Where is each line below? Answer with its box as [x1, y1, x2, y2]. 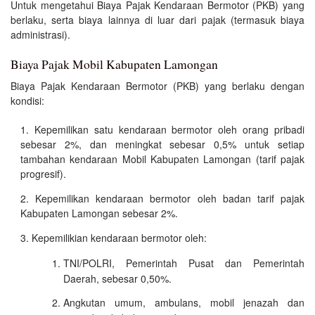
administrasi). [11, 27, 70, 41]
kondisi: [11, 93, 44, 108]
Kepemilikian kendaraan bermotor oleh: [32, 230, 207, 245]
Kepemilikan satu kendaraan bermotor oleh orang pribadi [34, 122, 305, 136]
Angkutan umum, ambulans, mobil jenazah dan [63, 295, 304, 309]
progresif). [20, 166, 66, 181]
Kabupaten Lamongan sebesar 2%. [20, 205, 178, 220]
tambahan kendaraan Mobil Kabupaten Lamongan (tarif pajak [20, 151, 304, 166]
